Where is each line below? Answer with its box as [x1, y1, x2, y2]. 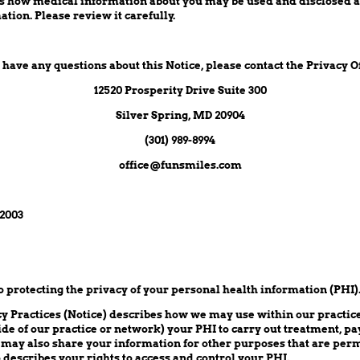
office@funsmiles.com [118, 159, 242, 172]
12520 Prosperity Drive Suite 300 [93, 84, 267, 97]
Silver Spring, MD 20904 [115, 109, 245, 122]
